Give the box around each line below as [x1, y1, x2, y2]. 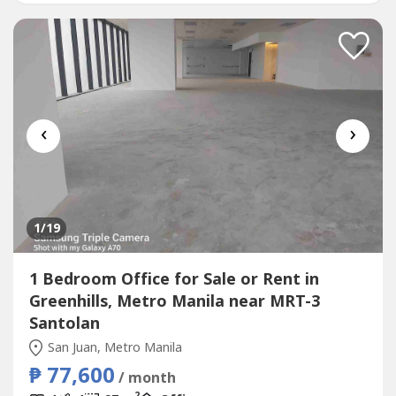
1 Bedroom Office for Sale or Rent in [28, 267, 319, 292]
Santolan [28, 311, 100, 336]
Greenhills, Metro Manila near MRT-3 [28, 289, 320, 314]
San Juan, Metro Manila [44, 338, 182, 357]
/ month [118, 367, 176, 389]
